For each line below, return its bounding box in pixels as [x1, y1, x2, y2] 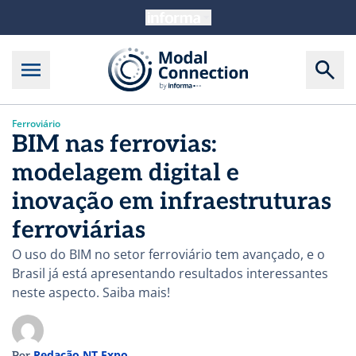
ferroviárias [12, 216, 145, 246]
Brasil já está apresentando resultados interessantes [12, 265, 328, 283]
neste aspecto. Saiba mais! [12, 284, 170, 302]
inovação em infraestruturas [12, 188, 331, 217]
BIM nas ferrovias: [12, 130, 217, 160]
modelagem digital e [12, 159, 239, 188]
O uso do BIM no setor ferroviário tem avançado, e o [12, 246, 325, 264]
